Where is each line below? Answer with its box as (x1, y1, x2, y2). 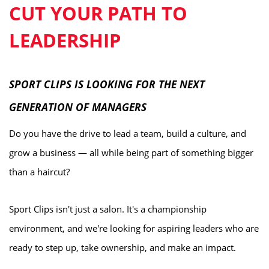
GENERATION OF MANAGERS (9, 100, 147, 114)
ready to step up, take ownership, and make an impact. (9, 241, 236, 253)
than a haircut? (9, 166, 70, 178)
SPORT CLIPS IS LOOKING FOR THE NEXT (9, 77, 205, 91)
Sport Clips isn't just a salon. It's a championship (9, 203, 207, 215)
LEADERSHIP (9, 28, 121, 53)
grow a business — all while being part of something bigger (9, 147, 253, 159)
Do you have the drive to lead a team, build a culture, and (9, 127, 246, 139)
